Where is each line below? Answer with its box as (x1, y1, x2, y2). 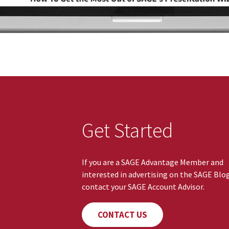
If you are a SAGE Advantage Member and (82, 157, 223, 167)
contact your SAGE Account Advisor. (82, 181, 204, 192)
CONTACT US (98, 209, 147, 220)
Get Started (82, 118, 173, 143)
